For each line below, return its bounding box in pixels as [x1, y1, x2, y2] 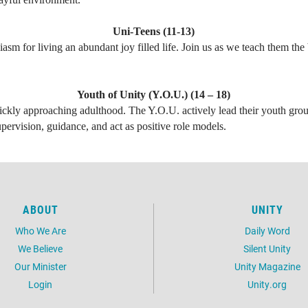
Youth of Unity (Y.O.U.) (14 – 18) [77, 89, 231, 100]
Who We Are [14, 224, 66, 237]
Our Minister [14, 260, 67, 273]
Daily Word [244, 224, 290, 237]
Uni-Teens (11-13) [113, 25, 195, 37]
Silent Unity [243, 242, 291, 255]
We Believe [18, 242, 63, 255]
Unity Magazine [234, 260, 300, 273]
